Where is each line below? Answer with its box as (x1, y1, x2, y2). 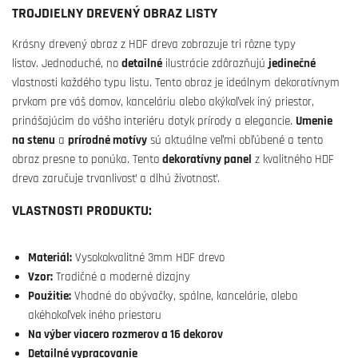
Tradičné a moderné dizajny (53, 269, 190, 284)
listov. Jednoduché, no (12, 56, 121, 71)
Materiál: (28, 250, 72, 265)
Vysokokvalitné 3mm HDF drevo (72, 250, 225, 265)
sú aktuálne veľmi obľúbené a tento (147, 133, 323, 148)
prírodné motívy (68, 133, 147, 148)
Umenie (296, 113, 332, 129)
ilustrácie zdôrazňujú (162, 56, 268, 71)
